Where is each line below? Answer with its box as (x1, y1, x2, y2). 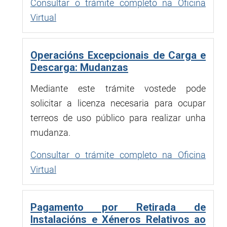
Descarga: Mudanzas (30, 61, 128, 73)
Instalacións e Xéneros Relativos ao (30, 213, 206, 225)
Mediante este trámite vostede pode (30, 83, 206, 94)
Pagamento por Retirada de (30, 201, 206, 213)
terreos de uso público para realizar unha (30, 112, 206, 123)
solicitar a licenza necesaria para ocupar (30, 97, 206, 108)
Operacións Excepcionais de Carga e (30, 49, 206, 61)
